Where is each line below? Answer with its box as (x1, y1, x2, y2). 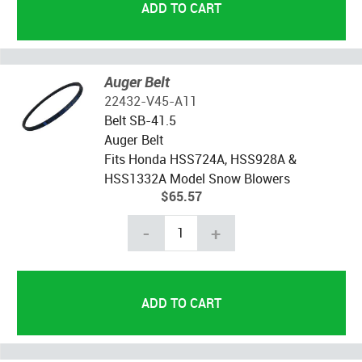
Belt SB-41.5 (103, 111, 176, 129)
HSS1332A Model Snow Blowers (103, 169, 290, 187)
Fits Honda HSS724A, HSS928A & (103, 149, 297, 168)
